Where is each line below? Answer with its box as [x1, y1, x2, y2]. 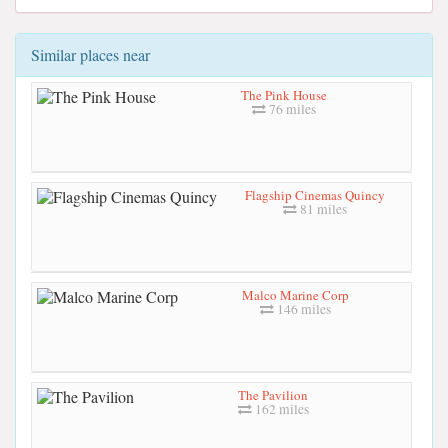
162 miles [251, 399, 309, 418]
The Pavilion [238, 385, 308, 404]
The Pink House [241, 85, 327, 104]
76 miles [266, 99, 316, 118]
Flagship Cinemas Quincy [244, 185, 385, 204]
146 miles [273, 299, 331, 318]
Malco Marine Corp [241, 285, 349, 304]
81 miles [296, 199, 347, 218]
